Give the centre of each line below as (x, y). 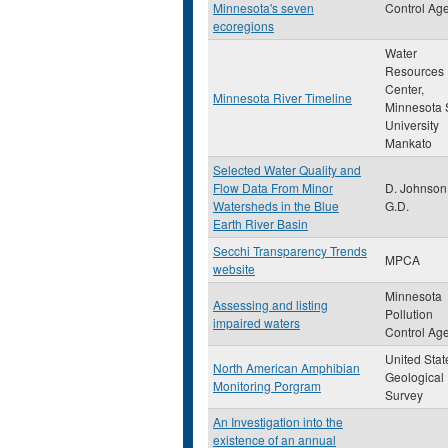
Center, (404, 88)
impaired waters (256, 322)
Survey (404, 394)
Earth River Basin (260, 223)
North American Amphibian (286, 367)
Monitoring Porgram (267, 385)
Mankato (408, 142)
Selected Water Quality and (287, 169)
